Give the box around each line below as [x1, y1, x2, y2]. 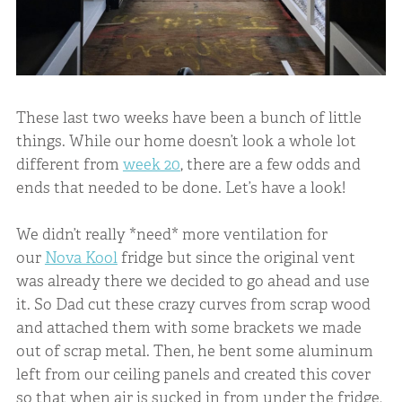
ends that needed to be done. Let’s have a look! [15, 178, 345, 198]
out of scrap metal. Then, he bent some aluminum [15, 340, 373, 361]
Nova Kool [44, 247, 118, 267]
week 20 [122, 154, 180, 175]
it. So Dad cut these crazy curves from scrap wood [15, 293, 371, 314]
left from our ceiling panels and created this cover [15, 363, 371, 384]
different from [15, 154, 123, 175]
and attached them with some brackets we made [15, 317, 362, 337]
